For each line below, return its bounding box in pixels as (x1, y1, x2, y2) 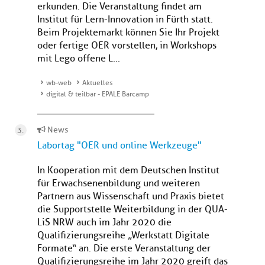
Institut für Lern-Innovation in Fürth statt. (37, 14, 213, 26)
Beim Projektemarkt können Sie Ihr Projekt (37, 27, 219, 39)
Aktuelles (82, 78, 112, 88)
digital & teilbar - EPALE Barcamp (46, 89, 149, 99)
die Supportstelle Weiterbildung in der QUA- (37, 203, 228, 216)
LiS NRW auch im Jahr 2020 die (37, 216, 172, 229)
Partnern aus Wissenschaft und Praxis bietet (37, 190, 224, 203)
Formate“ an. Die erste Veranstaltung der (37, 243, 211, 255)
